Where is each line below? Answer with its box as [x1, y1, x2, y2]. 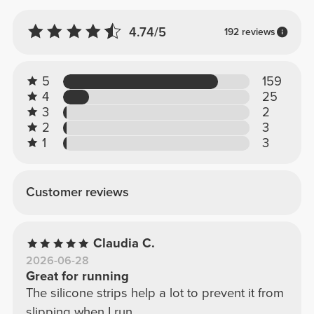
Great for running [25, 268, 129, 285]
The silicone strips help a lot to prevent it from [25, 285, 284, 301]
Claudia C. [93, 235, 156, 252]
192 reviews [224, 25, 275, 38]
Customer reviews [25, 184, 129, 200]
